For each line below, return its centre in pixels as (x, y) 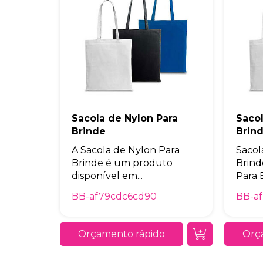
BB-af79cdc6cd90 (114, 196)
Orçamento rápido (122, 234)
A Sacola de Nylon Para (126, 150)
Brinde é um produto (122, 163)
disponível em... (107, 176)
